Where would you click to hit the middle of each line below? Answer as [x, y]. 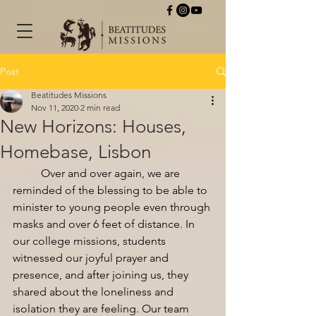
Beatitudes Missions [69, 95]
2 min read [100, 108]
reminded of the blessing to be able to [111, 190]
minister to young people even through [113, 207]
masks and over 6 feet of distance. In [105, 224]
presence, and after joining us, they [102, 275]
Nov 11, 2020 [55, 108]
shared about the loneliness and [95, 292]
